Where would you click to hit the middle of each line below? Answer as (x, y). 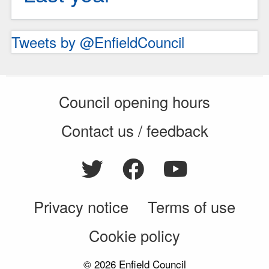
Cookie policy (134, 235)
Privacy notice (81, 207)
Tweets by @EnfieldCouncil (98, 42)
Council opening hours (134, 102)
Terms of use (192, 207)
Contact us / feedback (134, 130)
